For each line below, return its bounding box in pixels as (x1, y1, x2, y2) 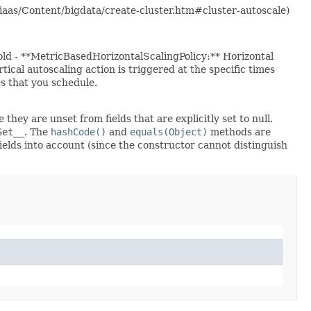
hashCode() (51, 126, 106, 137)
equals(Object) (130, 126, 208, 137)
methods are (208, 126, 271, 137)
